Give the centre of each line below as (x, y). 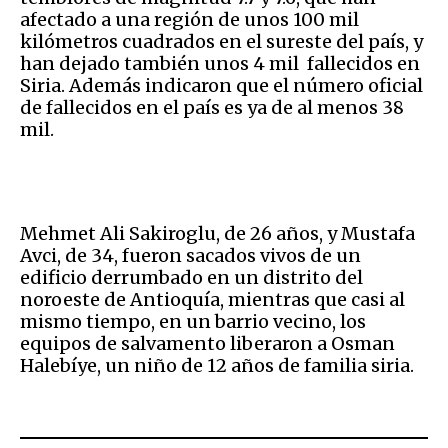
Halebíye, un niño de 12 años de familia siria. (217, 366)
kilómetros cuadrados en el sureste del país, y (221, 42)
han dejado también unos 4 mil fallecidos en (220, 64)
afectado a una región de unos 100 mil (189, 20)
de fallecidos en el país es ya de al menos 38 (212, 108)
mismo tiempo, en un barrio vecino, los (193, 322)
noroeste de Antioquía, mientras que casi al (212, 300)
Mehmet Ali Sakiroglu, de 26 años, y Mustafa (217, 234)
